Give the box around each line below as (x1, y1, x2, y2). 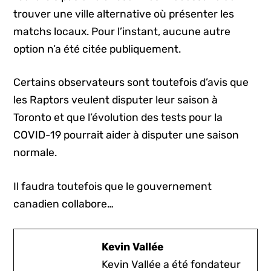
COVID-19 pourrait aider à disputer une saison (13, 129, 240, 142)
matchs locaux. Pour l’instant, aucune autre (13, 25, 231, 38)
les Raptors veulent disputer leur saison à (13, 94, 218, 106)
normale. (13, 146, 57, 159)
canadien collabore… (13, 197, 114, 210)
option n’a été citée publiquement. (13, 42, 181, 55)
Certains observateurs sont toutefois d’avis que (13, 76, 249, 89)
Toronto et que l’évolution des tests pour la (13, 111, 223, 124)
